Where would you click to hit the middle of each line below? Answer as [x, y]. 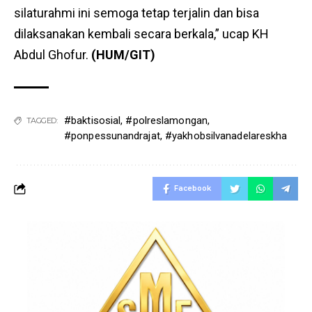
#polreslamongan [166, 120]
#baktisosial [93, 120]
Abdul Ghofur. [53, 55]
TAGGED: [41, 120]
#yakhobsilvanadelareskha [226, 136]
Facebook [193, 188]
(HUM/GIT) [123, 55]
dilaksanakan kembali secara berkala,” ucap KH [141, 34]
